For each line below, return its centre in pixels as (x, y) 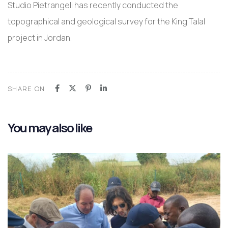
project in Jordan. (40, 37)
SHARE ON (26, 88)
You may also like (50, 127)
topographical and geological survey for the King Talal (106, 21)
